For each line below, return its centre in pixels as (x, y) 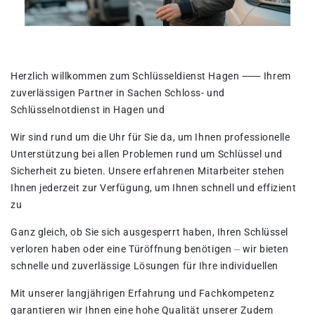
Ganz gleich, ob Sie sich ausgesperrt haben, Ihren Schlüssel (150, 232)
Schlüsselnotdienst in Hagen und (88, 110)
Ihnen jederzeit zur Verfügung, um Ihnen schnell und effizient (154, 188)
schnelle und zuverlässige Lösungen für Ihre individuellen (144, 266)
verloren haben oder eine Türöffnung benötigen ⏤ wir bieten (150, 249)
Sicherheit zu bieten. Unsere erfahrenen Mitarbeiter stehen (148, 171)
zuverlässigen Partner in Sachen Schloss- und (118, 93)
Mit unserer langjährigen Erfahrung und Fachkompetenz (143, 294)
